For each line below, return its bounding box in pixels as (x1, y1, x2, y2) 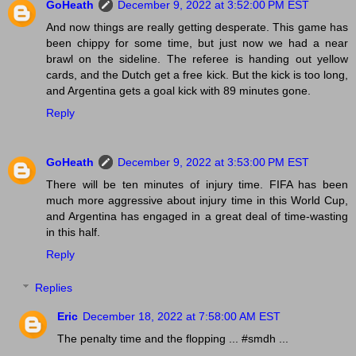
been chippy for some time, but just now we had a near (46, 37, 348, 50)
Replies (35, 281, 73, 294)
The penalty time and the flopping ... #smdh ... (57, 331, 289, 345)
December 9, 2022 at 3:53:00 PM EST (118, 156, 309, 169)
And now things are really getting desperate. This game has (46, 21, 348, 34)
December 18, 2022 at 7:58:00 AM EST (83, 309, 281, 323)
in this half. (46, 226, 100, 239)
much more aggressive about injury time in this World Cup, (46, 194, 348, 207)
